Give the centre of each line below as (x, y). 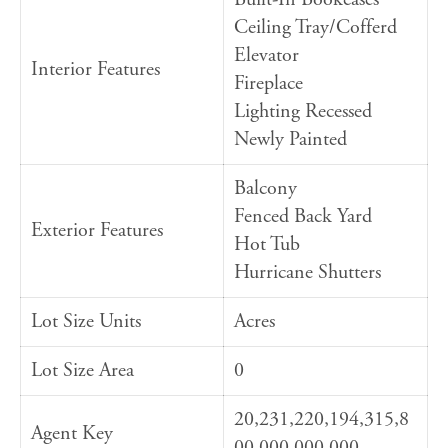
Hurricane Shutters (307, 273)
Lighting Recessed (303, 112)
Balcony (265, 189)
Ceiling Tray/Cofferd (315, 28)
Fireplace (268, 84)
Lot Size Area (82, 371)
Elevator (266, 56)
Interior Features (95, 70)
